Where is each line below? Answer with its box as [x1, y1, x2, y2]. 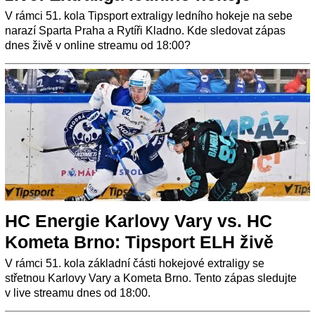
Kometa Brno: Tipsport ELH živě [5, 232, 274, 252]
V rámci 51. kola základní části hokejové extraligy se [5, 257, 264, 270]
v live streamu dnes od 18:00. [5, 287, 150, 300]
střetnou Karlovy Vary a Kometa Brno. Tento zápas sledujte [5, 272, 297, 285]
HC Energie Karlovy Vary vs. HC [5, 211, 272, 231]
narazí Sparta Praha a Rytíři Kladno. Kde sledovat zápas [5, 25, 285, 37]
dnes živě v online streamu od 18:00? [5, 39, 191, 52]
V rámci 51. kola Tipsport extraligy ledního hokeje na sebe [5, 10, 292, 22]
